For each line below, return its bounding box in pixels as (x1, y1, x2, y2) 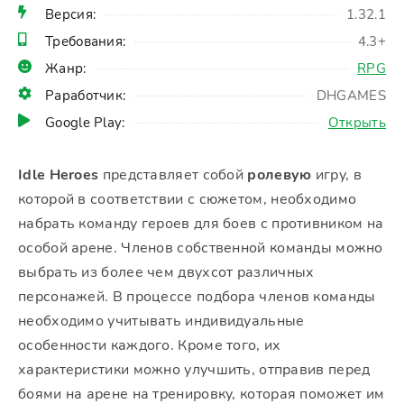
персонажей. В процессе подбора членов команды (18, 287, 376, 307)
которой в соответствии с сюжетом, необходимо (18, 189, 357, 209)
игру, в (311, 165, 362, 185)
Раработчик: (45, 87, 126, 105)
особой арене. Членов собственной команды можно (18, 238, 383, 258)
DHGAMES (316, 87, 386, 105)
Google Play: (45, 114, 125, 132)
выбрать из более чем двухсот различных (18, 262, 315, 282)
